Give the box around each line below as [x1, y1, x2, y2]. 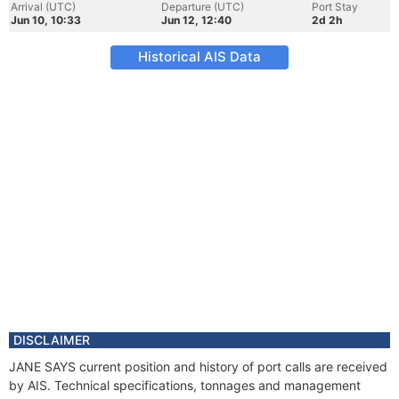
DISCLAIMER [13, 332, 90, 347]
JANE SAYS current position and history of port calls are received [9, 359, 387, 374]
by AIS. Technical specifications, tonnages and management [9, 378, 361, 393]
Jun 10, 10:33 [11, 13, 81, 27]
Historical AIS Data [138, 48, 261, 65]
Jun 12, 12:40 [161, 13, 232, 27]
